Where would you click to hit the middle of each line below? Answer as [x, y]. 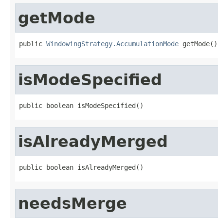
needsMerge [73, 203]
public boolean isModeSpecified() [81, 105]
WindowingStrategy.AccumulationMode [112, 44]
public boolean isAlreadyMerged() [81, 167]
